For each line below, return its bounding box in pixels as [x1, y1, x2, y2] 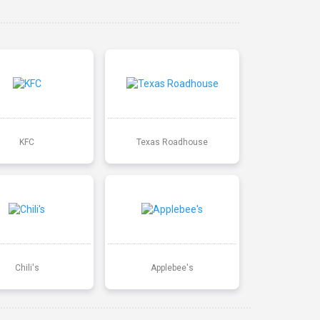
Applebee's [150, 262, 194, 273]
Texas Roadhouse [136, 136, 208, 147]
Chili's [14, 262, 39, 273]
